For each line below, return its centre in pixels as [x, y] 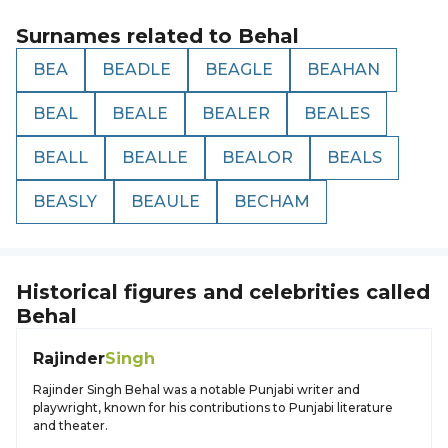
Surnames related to [127, 36]
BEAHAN [343, 69]
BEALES [337, 113]
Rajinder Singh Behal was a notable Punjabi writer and [196, 389]
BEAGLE [239, 69]
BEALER [236, 113]
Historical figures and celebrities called [223, 292]
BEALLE [155, 157]
